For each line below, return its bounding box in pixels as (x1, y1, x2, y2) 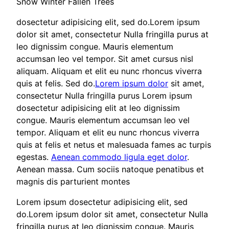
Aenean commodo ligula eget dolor (51, 151, 187, 162)
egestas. (16, 151, 51, 162)
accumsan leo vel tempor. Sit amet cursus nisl (16, 53, 193, 64)
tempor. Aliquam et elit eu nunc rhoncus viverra (16, 127, 199, 138)
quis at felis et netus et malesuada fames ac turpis (16, 139, 211, 150)
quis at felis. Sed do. (16, 78, 95, 88)
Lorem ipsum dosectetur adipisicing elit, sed (16, 196, 188, 207)
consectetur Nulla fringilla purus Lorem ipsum (16, 90, 192, 101)
